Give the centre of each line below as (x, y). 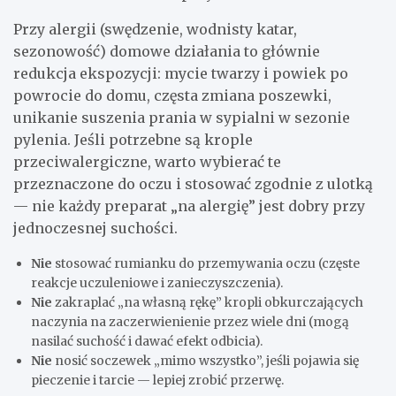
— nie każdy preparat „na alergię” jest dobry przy (189, 206)
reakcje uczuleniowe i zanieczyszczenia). (157, 283)
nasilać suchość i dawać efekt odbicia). (147, 342)
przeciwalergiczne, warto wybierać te (147, 162)
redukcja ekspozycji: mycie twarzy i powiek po (181, 74)
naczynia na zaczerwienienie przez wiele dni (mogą (190, 322)
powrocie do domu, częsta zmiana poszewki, (172, 96)
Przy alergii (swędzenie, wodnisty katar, (155, 30)
